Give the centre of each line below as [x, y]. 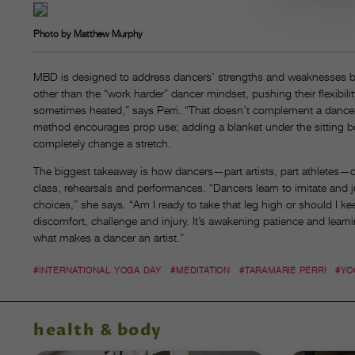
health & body [97, 331]
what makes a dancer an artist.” [109, 237]
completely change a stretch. [102, 143]
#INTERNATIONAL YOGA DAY [98, 271]
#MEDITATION [200, 271]
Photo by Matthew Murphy [88, 33]
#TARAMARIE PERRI [283, 271]
